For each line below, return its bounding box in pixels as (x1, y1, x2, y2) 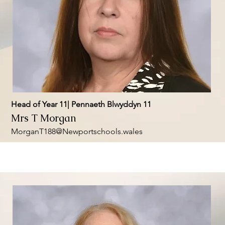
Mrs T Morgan (11, 111, 76, 125)
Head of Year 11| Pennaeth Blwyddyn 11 (11, 99, 151, 109)
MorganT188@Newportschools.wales (11, 127, 143, 136)
